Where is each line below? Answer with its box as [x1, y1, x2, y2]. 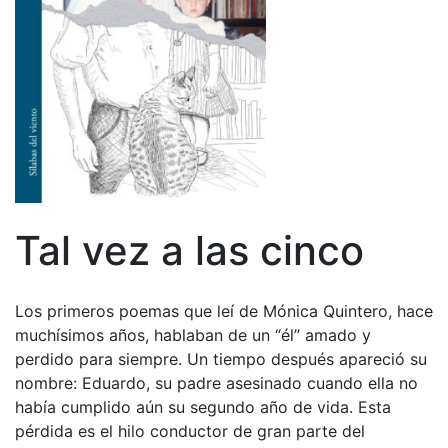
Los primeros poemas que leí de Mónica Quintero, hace [15, 301, 433, 322]
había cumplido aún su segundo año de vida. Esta [15, 397, 391, 418]
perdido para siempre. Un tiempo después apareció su [15, 349, 427, 370]
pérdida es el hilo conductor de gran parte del [15, 421, 365, 442]
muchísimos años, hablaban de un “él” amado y [15, 325, 371, 346]
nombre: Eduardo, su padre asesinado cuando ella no [15, 373, 418, 394]
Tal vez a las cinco [15, 226, 364, 276]
